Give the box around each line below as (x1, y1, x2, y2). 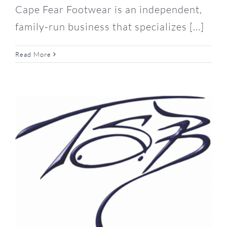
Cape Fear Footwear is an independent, (15, 3, 202, 16)
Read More (15, 50, 51, 58)
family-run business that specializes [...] (15, 20, 204, 33)
